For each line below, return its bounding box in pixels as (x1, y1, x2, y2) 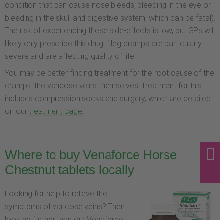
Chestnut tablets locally (5, 163, 134, 177)
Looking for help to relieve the (5, 189, 107, 198)
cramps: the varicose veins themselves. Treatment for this (5, 81, 202, 90)
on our (5, 106, 29, 116)
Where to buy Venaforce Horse (5, 147, 177, 162)
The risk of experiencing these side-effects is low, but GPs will (5, 26, 215, 35)
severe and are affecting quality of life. (5, 51, 136, 61)
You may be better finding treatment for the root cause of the (5, 68, 214, 78)
